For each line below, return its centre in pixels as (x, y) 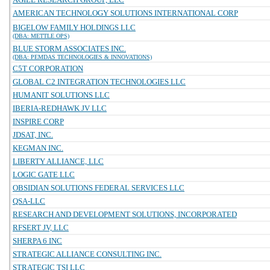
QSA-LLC (29, 201)
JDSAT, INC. (33, 135)
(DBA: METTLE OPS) (41, 36)
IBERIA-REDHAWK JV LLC (60, 108)
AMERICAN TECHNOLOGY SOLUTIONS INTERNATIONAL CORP (125, 13)
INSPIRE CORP (38, 121)
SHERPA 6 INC (37, 241)
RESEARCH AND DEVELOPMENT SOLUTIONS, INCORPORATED (125, 214)
